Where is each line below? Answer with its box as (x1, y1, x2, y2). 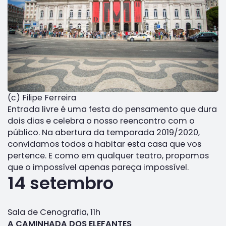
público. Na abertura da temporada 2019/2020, (8, 126, 200, 138)
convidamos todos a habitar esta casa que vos (8, 138, 201, 150)
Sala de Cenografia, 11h (8, 206, 100, 218)
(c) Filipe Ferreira (8, 91, 76, 103)
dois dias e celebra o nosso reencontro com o (8, 115, 195, 127)
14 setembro (8, 171, 114, 195)
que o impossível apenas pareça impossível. (8, 161, 189, 173)
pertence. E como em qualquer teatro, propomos (8, 149, 209, 161)
